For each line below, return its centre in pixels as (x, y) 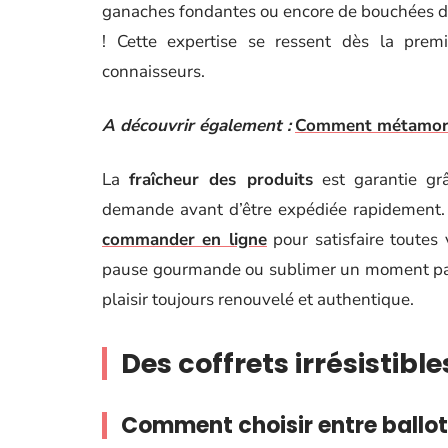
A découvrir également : (196, 125)
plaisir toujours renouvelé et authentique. (258, 299)
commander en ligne (184, 239)
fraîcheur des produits (221, 179)
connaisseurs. (153, 71)
